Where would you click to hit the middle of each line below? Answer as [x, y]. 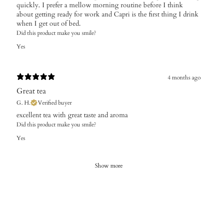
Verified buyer [55, 102]
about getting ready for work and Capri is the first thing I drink [108, 14]
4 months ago [184, 78]
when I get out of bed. [49, 23]
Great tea [31, 91]
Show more [108, 165]
